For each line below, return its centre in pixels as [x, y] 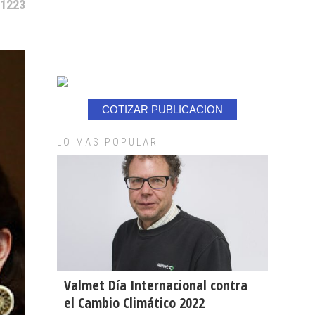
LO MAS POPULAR [108, 142]
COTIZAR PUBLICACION [162, 109]
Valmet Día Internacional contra [156, 285]
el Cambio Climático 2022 [134, 302]
